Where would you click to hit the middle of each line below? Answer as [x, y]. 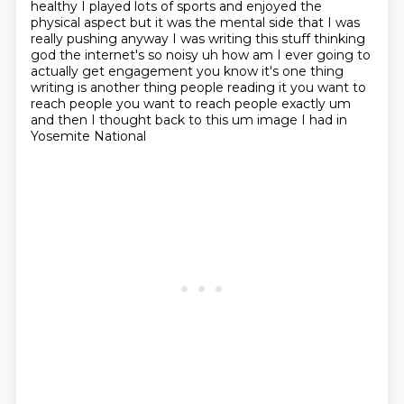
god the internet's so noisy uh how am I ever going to [200, 55]
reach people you [87, 104]
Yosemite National [88, 136]
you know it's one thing [270, 71]
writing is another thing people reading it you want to [198, 87]
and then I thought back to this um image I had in [188, 120]
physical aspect [80, 23]
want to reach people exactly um [247, 104]
